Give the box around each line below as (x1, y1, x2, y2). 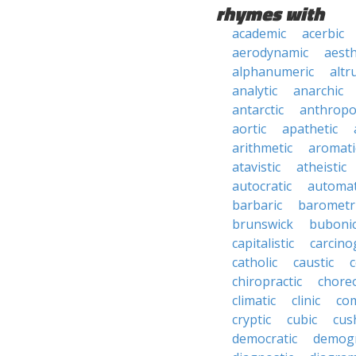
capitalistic (232, 234, 294, 252)
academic (232, 25, 286, 42)
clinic (292, 292, 320, 309)
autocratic (232, 177, 292, 195)
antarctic (232, 101, 284, 118)
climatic (232, 292, 276, 309)
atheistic (296, 158, 346, 176)
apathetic (282, 120, 338, 137)
